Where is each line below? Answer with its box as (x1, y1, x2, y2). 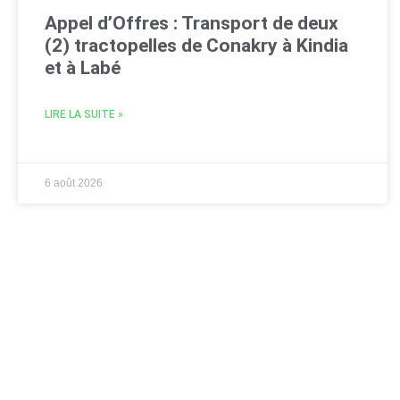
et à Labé (45, 56, 121, 79)
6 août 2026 (45, 176, 103, 189)
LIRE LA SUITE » (45, 107, 123, 121)
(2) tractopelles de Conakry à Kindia (45, 34, 348, 56)
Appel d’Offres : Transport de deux (45, 12, 338, 34)
